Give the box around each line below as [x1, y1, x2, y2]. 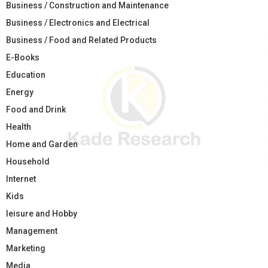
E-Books [6, 53, 39, 63]
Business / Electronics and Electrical [6, 18, 150, 28]
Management [6, 226, 57, 236]
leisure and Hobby [6, 209, 77, 219]
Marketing [6, 243, 45, 254]
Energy [6, 87, 33, 98]
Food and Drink [6, 105, 66, 115]
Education [6, 70, 45, 80]
